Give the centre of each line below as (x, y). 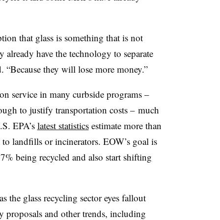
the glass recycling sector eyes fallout (77, 197)
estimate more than (125, 125)
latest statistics (63, 125)
